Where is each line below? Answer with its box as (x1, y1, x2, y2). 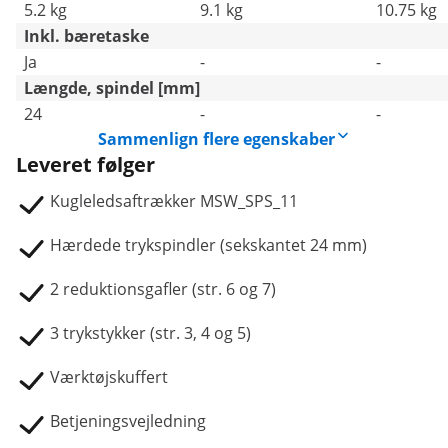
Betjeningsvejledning (50, 410, 206, 432)
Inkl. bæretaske (24, 25, 149, 47)
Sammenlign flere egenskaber (97, 128, 335, 150)
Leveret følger (16, 151, 155, 178)
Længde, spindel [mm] (24, 77, 200, 99)
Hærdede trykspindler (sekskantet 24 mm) (50, 234, 367, 256)
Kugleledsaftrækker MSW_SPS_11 (50, 190, 298, 212)
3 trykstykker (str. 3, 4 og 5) (50, 322, 251, 344)
